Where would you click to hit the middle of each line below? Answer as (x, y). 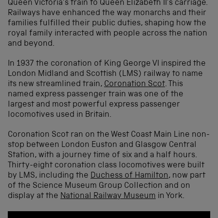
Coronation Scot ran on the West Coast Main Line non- (109, 135)
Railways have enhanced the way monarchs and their (107, 13)
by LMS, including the (49, 176)
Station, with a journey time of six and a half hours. (102, 155)
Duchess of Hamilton (129, 176)
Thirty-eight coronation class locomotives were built (106, 165)
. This (174, 84)
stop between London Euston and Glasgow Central (102, 145)
